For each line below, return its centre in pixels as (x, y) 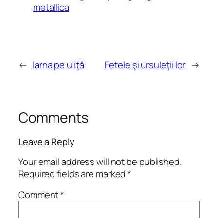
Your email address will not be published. (100, 161)
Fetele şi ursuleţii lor (145, 64)
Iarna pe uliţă (58, 64)
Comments (54, 117)
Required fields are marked (73, 173)
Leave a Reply (46, 142)
